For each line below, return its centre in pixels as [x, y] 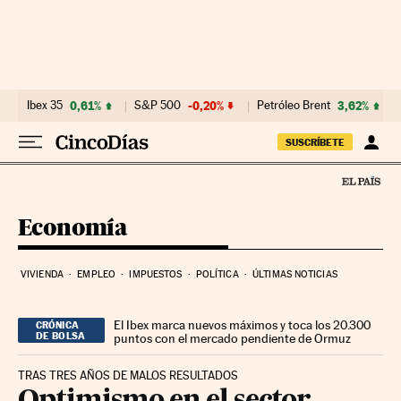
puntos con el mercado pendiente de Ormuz [233, 338]
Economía [73, 226]
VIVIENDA [42, 274]
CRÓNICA [57, 324]
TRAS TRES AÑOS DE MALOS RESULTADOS [128, 375]
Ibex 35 [45, 105]
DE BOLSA [60, 335]
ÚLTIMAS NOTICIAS [295, 274]
